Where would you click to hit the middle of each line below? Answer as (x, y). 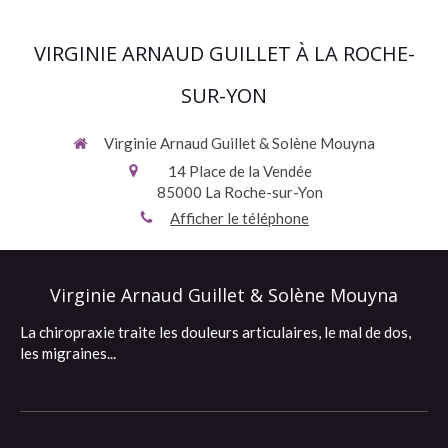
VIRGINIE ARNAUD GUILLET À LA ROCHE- (224, 53)
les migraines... (68, 353)
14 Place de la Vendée (239, 170)
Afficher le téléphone (239, 217)
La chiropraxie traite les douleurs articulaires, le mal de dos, (215, 332)
